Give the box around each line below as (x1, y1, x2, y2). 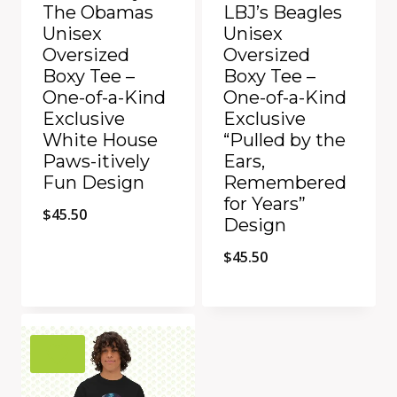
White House (43, 129, 158, 152)
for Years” (223, 193, 306, 215)
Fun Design (43, 172, 144, 194)
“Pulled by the (223, 129, 346, 152)
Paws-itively (43, 151, 150, 173)
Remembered (223, 172, 346, 194)
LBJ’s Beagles (223, 2, 342, 24)
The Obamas (43, 2, 153, 24)
